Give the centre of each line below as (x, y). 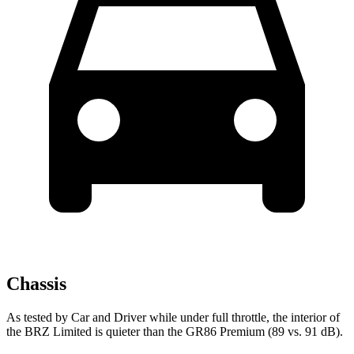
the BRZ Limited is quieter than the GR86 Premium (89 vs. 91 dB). (175, 332)
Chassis (36, 284)
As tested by (39, 318)
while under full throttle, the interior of (243, 318)
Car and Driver (109, 318)
